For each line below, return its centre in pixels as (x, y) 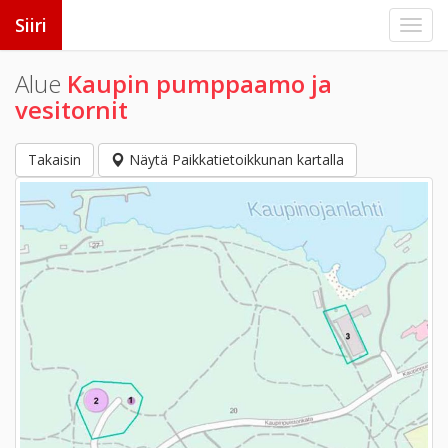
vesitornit (71, 109)
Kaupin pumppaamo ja (199, 83)
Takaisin (54, 159)
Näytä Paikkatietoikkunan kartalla (234, 159)
